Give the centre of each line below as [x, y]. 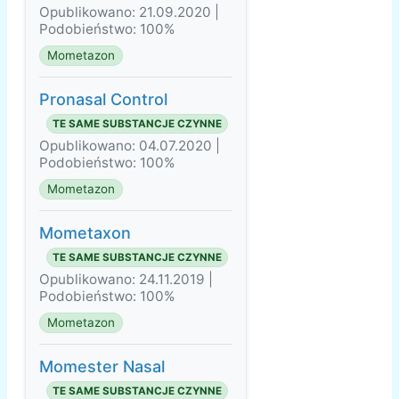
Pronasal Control [103, 100]
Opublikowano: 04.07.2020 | [130, 146]
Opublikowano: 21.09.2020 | [129, 12]
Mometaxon [85, 233]
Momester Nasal [102, 367]
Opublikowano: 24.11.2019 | [126, 280]
